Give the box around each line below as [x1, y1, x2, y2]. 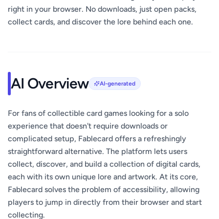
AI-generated [99, 80, 135, 88]
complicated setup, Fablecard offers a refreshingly [8, 134, 186, 144]
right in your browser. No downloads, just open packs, [8, 4, 197, 14]
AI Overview [11, 74, 88, 93]
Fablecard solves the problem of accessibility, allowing [8, 185, 199, 195]
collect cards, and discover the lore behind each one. [8, 17, 193, 27]
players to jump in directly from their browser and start [8, 197, 202, 207]
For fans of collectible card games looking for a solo [8, 109, 189, 118]
